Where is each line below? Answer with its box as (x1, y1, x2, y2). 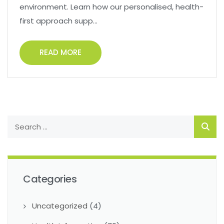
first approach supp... (19, 15, 97, 26)
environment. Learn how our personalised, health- (19, 1, 203, 12)
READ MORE (39, 47, 81, 58)
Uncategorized (32, 200, 87, 211)
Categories (23, 172, 76, 186)
